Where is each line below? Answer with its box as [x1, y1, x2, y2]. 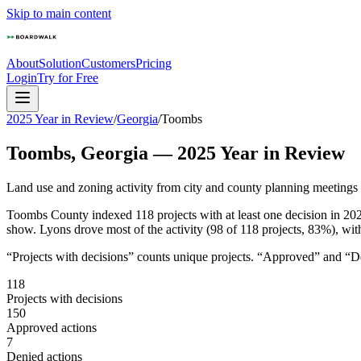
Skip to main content [6, 6, 111, 20]
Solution [39, 56, 81, 70]
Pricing [135, 56, 172, 70]
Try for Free [37, 71, 98, 85]
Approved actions [6, 320, 97, 334]
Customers [81, 56, 135, 70]
